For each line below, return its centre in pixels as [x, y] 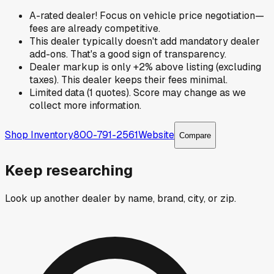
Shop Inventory [39, 135]
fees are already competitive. [95, 29]
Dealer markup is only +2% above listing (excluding [145, 67]
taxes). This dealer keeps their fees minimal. [128, 80]
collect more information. [85, 106]
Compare [195, 135]
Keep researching [69, 171]
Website [156, 135]
